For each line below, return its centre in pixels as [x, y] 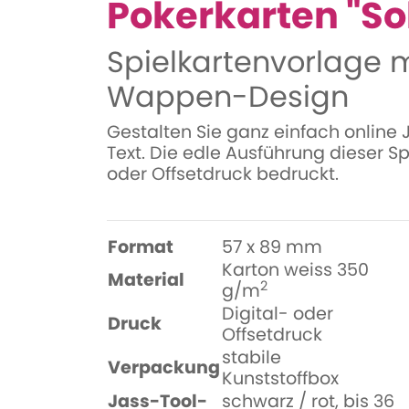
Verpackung [164, 367]
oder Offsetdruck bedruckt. [223, 174]
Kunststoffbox [280, 378]
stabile [252, 357]
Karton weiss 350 [295, 270]
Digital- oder [278, 314]
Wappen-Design [228, 96]
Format [141, 247]
